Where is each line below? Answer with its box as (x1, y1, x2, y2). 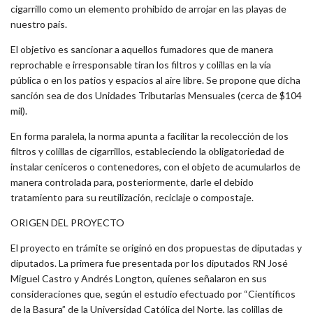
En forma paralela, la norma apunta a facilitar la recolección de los (10, 130, 289, 143)
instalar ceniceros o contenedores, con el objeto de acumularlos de (10, 161, 300, 173)
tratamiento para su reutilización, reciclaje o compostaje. (10, 191, 254, 204)
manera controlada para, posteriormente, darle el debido (10, 176, 254, 189)
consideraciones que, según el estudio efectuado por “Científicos (10, 288, 296, 300)
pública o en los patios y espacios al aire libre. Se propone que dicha (10, 74, 300, 87)
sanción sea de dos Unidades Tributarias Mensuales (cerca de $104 (10, 89, 302, 102)
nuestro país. (10, 18, 67, 31)
